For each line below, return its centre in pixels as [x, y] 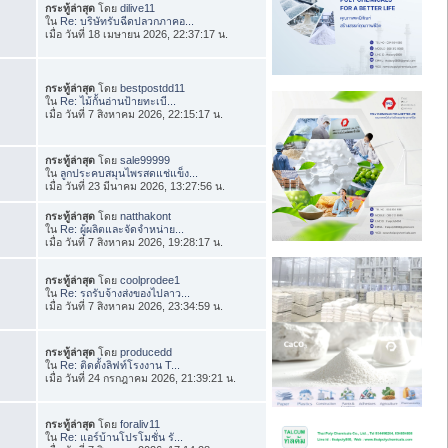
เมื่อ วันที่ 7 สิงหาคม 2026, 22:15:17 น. [134, 113]
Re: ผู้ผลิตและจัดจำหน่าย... [122, 228]
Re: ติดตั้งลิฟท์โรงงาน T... [120, 364]
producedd [146, 351]
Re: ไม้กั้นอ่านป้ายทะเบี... [118, 100]
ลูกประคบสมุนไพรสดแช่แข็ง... [129, 172]
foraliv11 [140, 423]
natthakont [146, 215]
